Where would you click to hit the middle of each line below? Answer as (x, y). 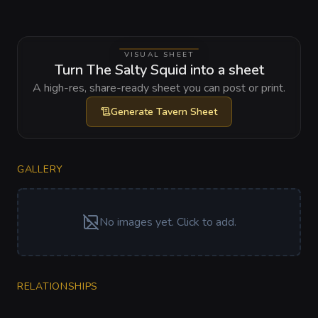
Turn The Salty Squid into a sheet (159, 70)
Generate (133, 111)
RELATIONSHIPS (58, 286)
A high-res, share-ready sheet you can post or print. (159, 88)
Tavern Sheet (187, 111)
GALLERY (40, 169)
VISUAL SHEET (159, 54)
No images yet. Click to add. (168, 222)
